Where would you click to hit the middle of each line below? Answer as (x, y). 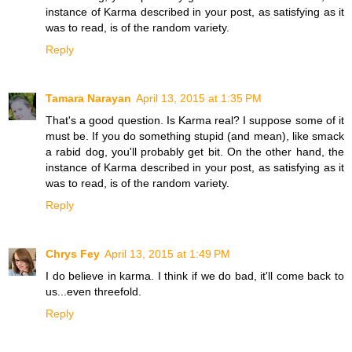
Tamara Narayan (88, 98)
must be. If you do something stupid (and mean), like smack (195, 136)
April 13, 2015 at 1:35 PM (199, 98)
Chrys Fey (73, 253)
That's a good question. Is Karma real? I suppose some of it (195, 120)
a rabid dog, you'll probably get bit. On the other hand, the (195, 151)
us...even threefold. (93, 291)
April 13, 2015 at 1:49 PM (167, 253)
